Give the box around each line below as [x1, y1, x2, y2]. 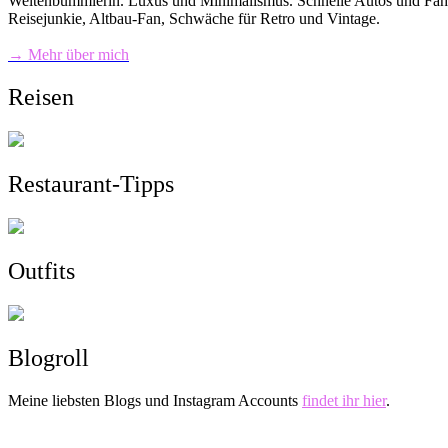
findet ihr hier [302, 391, 386, 409]
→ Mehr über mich [8, 46, 129, 64]
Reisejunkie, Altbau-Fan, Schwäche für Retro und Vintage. [8, 10, 380, 28]
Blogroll [8, 344, 89, 371]
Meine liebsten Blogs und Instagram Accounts [8, 391, 302, 409]
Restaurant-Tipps [8, 171, 174, 198]
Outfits [8, 258, 75, 284]
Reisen [8, 84, 74, 111]
